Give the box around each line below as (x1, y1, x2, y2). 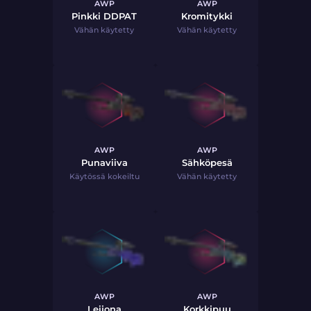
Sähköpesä (181, 157, 233, 168)
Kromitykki (181, 10, 233, 22)
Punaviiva (81, 157, 128, 168)
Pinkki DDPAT (72, 10, 137, 22)
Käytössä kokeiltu (69, 171, 140, 181)
